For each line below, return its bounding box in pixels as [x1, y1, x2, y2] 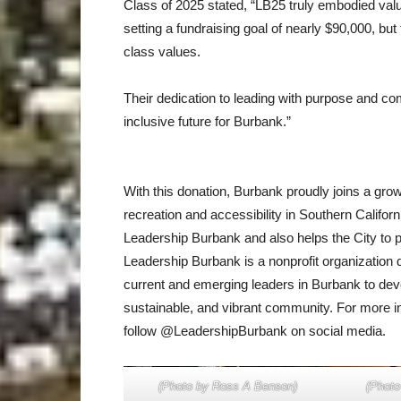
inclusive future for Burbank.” [124, 113, 291, 129]
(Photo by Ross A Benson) [158, 379, 297, 393]
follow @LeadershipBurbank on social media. [124, 322, 386, 338]
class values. [124, 43, 200, 59]
